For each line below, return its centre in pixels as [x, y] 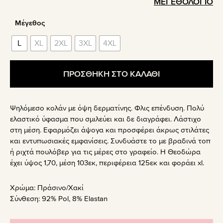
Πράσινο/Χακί [60, 188]
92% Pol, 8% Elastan [75, 199]
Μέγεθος [30, 23]
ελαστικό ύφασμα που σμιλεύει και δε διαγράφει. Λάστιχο [106, 119]
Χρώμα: [24, 188]
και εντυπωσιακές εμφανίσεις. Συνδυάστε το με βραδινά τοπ [110, 141]
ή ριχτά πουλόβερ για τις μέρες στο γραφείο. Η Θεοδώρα [105, 152]
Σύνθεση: [26, 199]
